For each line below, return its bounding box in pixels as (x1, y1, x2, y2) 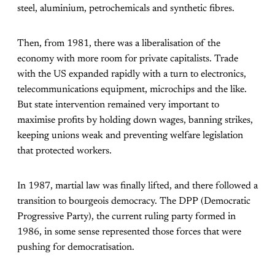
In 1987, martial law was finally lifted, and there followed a (17, 180, 258, 191)
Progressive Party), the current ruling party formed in (17, 211, 236, 222)
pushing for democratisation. (17, 242, 134, 252)
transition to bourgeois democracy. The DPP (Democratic (17, 196, 250, 206)
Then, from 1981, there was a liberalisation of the (17, 38, 220, 48)
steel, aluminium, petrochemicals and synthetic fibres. (17, 3, 234, 14)
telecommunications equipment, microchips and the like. (17, 84, 247, 95)
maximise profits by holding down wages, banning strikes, (17, 115, 253, 125)
